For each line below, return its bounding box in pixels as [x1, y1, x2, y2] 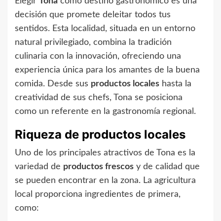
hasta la [159, 79, 191, 88]
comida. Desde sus [15, 79, 91, 88]
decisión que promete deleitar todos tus [15, 10, 171, 19]
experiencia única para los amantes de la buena [15, 65, 200, 74]
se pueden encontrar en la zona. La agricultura [15, 176, 196, 185]
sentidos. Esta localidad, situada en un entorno [15, 24, 195, 33]
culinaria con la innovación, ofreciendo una [15, 51, 181, 61]
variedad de [15, 162, 63, 171]
